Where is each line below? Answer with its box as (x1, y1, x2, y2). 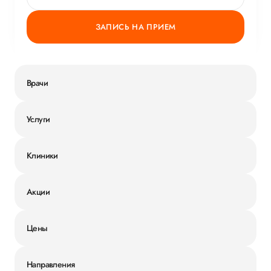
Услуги (27, 113, 50, 125)
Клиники (27, 149, 58, 162)
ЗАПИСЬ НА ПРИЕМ (95, 21, 176, 33)
